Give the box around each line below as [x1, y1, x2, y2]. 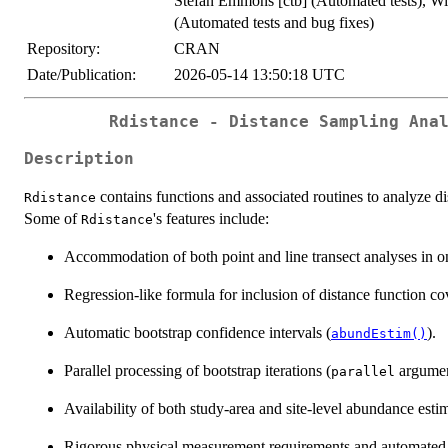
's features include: [153, 209, 269, 227]
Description [24, 149, 134, 168]
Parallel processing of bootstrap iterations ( [64, 361, 331, 379]
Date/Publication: [27, 66, 136, 84]
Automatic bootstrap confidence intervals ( [64, 323, 331, 341]
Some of [24, 209, 81, 227]
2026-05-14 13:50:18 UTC [174, 66, 345, 84]
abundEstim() [331, 325, 427, 341]
